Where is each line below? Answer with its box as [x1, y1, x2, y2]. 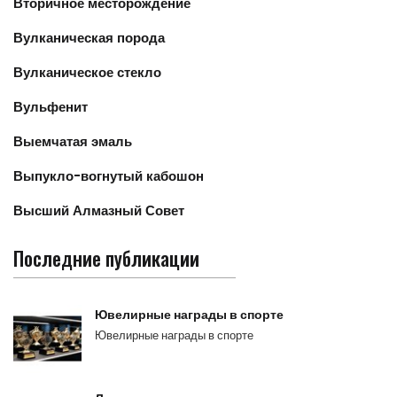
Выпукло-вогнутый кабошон [13, 167, 204, 185]
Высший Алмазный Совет [13, 201, 184, 220]
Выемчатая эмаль [13, 132, 132, 151]
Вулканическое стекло [13, 63, 161, 82]
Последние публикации [13, 244, 199, 272]
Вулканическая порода [13, 28, 165, 47]
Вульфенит [13, 97, 88, 116]
